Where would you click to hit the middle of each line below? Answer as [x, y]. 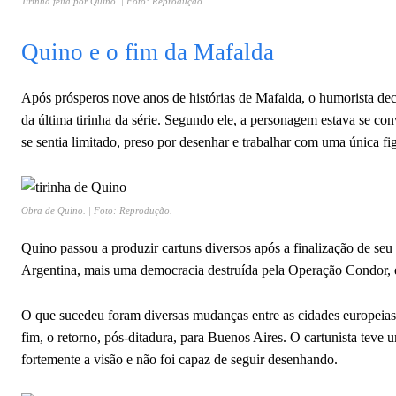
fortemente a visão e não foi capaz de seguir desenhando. [181, 359]
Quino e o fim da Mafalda [148, 52]
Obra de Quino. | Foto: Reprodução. [98, 210]
